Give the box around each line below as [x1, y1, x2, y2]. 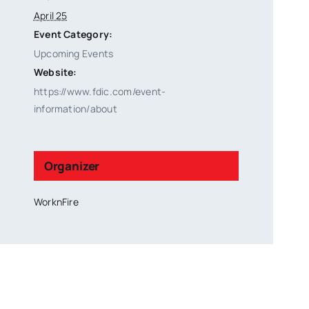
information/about [33, 101, 117, 115]
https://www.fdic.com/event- [33, 84, 166, 98]
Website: [33, 65, 77, 79]
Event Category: [33, 27, 113, 41]
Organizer [43, 157, 100, 174]
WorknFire [33, 195, 79, 208]
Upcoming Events [33, 46, 114, 60]
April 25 [33, 8, 68, 22]
